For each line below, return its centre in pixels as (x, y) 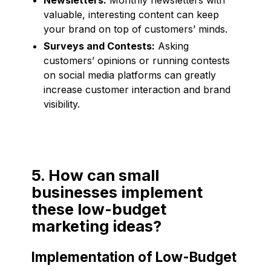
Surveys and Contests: (99, 46)
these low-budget (99, 209)
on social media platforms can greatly (130, 75)
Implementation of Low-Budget (134, 256)
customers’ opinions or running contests (137, 60)
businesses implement (117, 192)
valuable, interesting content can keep (131, 14)
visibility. (62, 104)
